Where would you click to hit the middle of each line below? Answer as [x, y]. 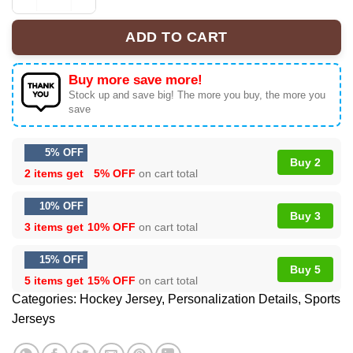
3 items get [56, 227]
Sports [322, 299]
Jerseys [33, 318]
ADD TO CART [176, 37]
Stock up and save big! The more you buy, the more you [197, 95]
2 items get [56, 173]
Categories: [46, 299]
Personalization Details [233, 299]
